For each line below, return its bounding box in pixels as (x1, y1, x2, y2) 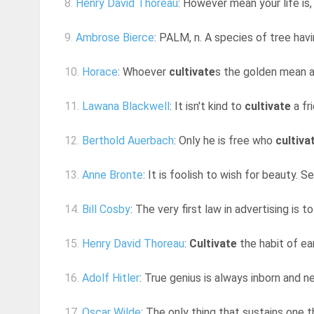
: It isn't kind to (170, 100, 245, 114)
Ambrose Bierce (76, 31, 154, 45)
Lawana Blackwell (82, 100, 170, 114)
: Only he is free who (174, 134, 275, 148)
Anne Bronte (82, 168, 143, 182)
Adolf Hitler (82, 271, 139, 285)
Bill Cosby (82, 203, 130, 217)
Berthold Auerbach (82, 134, 174, 148)
